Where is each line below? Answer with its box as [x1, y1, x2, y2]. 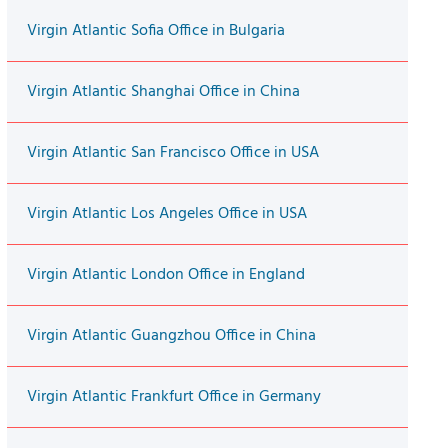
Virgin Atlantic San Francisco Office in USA [26, 140, 319, 167]
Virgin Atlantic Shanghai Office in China [26, 79, 300, 106]
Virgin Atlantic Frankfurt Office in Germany [26, 384, 321, 411]
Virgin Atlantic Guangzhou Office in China [26, 323, 316, 350]
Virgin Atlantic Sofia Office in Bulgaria [26, 18, 285, 45]
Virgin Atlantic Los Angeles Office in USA [26, 201, 307, 228]
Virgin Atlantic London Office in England [26, 262, 305, 289]
